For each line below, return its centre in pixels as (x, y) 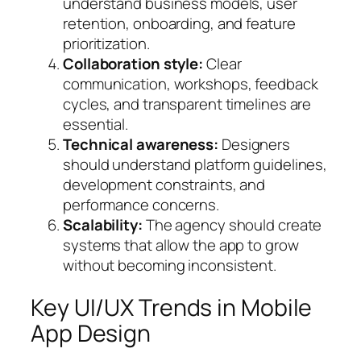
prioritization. (106, 44)
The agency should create (232, 225)
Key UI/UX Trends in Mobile (172, 308)
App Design (91, 334)
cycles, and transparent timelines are (187, 104)
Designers (255, 145)
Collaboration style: (133, 64)
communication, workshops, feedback (191, 84)
